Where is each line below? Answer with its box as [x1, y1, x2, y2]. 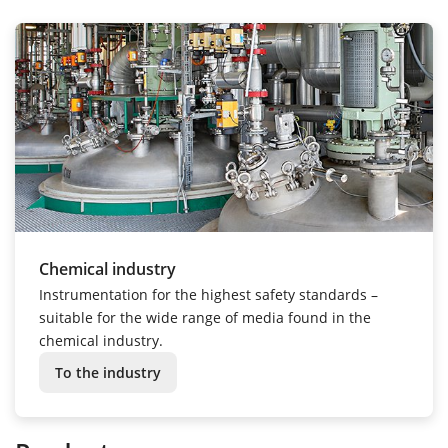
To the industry [55, 362, 161, 382]
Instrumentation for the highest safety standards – [39, 284, 378, 304]
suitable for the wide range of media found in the [39, 307, 371, 327]
